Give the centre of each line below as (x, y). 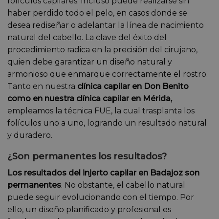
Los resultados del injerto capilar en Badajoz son (103, 173)
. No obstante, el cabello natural (123, 185)
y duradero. (30, 135)
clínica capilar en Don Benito (133, 86)
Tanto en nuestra (42, 86)
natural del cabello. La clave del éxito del (87, 37)
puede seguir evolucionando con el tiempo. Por (101, 197)
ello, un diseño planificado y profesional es (89, 210)
